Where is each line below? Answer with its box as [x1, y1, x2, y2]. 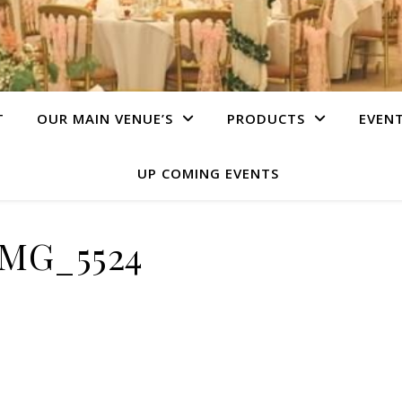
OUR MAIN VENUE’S [37, 109, 173, 127]
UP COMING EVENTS [137, 164, 279, 182]
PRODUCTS [227, 109, 305, 127]
